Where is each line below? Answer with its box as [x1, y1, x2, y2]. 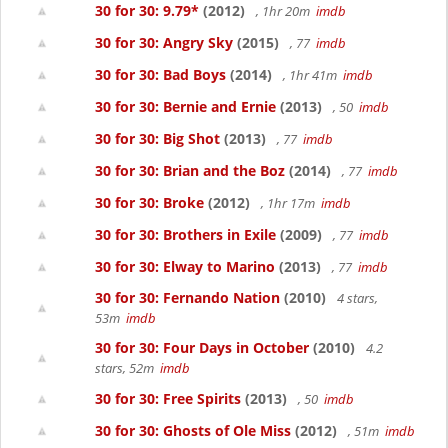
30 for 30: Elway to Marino [95, 257, 275, 276]
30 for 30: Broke [95, 193, 204, 212]
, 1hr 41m [280, 66, 343, 84]
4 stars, [334, 289, 378, 307]
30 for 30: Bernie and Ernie [95, 97, 276, 116]
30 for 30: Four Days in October [95, 338, 309, 357]
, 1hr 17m [258, 194, 321, 212]
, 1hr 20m [253, 2, 316, 20]
